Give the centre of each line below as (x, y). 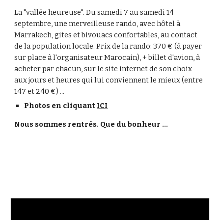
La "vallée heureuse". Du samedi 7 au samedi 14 (94, 12)
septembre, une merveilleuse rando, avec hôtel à (97, 24)
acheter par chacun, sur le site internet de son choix (103, 69)
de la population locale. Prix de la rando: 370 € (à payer (108, 46)
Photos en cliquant (61, 106)
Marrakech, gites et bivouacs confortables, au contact (106, 35)
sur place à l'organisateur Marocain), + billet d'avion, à (107, 57)
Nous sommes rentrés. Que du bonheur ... (91, 124)
